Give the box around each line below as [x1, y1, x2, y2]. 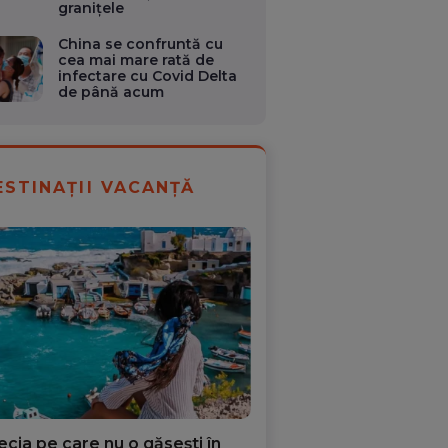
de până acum [58, 83, 165, 101]
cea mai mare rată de [58, 51, 215, 69]
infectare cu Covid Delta [58, 67, 238, 85]
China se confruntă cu [58, 35, 224, 53]
